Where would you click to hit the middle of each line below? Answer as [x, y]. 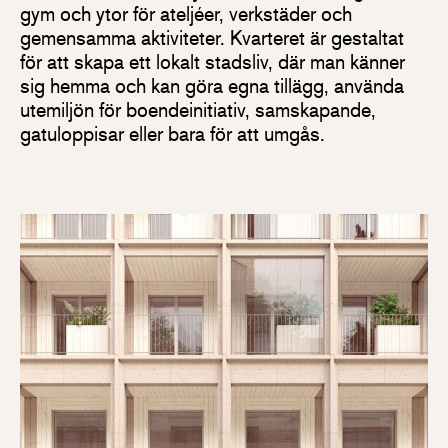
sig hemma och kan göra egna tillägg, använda [212, 86]
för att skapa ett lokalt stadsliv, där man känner [212, 62]
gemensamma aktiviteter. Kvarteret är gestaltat [212, 38]
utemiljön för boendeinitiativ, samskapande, [198, 110]
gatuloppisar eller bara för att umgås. [172, 134]
